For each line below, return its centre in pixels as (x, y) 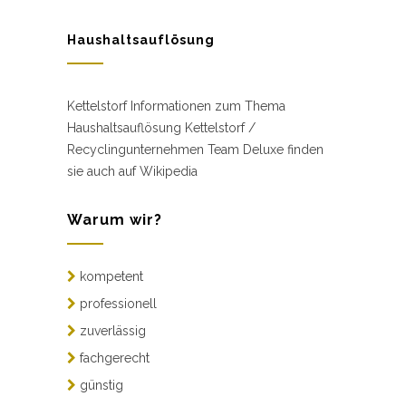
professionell (116, 303)
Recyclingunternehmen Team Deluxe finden (195, 149)
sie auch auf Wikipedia (132, 171)
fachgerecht (113, 358)
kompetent (110, 276)
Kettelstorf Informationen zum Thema (176, 106)
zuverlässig (111, 330)
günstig (100, 385)
